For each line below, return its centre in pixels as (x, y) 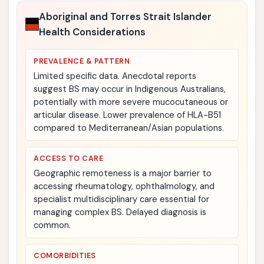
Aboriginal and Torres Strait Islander (126, 17)
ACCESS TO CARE (69, 159)
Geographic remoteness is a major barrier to (123, 174)
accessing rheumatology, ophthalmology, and (124, 187)
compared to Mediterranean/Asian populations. (129, 128)
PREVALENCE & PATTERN (82, 61)
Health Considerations (93, 32)
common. (52, 225)
